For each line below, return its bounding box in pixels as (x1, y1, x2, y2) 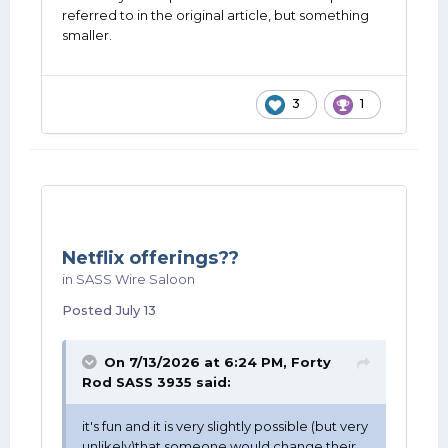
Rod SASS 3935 (82, 374, 192, 390)
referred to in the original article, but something (62, 7, 369, 23)
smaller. (62, 27, 115, 43)
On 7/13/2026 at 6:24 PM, (104, 354, 291, 370)
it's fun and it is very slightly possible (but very (82, 418, 368, 434)
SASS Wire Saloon (76, 271, 195, 287)
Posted (62, 302, 116, 318)
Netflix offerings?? (62, 247, 239, 269)
